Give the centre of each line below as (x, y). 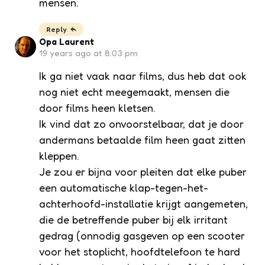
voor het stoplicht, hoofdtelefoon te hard (140, 252)
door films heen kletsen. (97, 108)
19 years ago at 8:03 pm (88, 53)
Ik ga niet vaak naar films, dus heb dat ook (143, 76)
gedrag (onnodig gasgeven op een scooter (142, 236)
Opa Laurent (67, 42)
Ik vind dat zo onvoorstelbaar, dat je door (141, 124)
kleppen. (59, 156)
